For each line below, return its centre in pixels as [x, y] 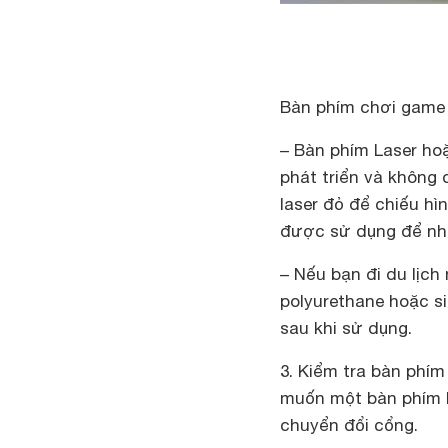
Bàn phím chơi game [362, 107]
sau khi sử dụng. [346, 328]
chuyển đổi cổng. [349, 425]
